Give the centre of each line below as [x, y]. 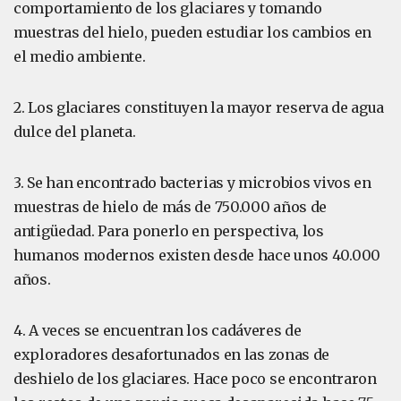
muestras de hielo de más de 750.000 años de [171, 207]
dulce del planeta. [75, 132]
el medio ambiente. [80, 56]
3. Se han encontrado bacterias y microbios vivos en [192, 183]
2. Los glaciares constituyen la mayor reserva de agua [199, 107]
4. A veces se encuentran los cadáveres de [158, 330]
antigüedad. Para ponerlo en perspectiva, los [169, 231]
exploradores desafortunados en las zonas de [172, 354]
